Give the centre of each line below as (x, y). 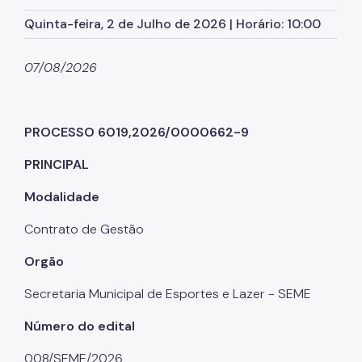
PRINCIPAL (57, 164)
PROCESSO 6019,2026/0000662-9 (137, 132)
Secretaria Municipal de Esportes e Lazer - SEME (168, 293)
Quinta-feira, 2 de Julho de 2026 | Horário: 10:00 (173, 23)
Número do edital (80, 326)
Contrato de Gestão (84, 229)
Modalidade (62, 196)
